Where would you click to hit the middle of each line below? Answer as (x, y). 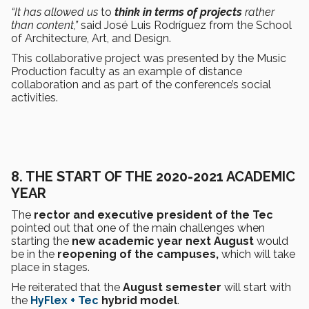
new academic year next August (163, 241)
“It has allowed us (54, 12)
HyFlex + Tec (64, 301)
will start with (256, 288)
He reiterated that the (67, 288)
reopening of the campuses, (138, 255)
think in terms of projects (178, 12)
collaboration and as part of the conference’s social (141, 85)
